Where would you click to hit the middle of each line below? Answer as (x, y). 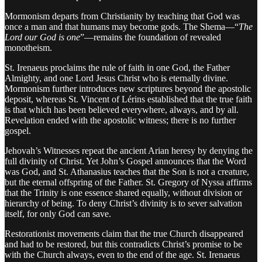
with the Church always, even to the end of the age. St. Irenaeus (122, 254)
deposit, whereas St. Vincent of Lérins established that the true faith (128, 99)
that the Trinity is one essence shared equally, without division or (123, 192)
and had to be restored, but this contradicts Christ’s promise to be (123, 244)
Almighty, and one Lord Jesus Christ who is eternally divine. (116, 78)
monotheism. (28, 47)
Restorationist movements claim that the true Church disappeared (124, 233)
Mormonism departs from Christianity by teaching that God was (122, 16)
